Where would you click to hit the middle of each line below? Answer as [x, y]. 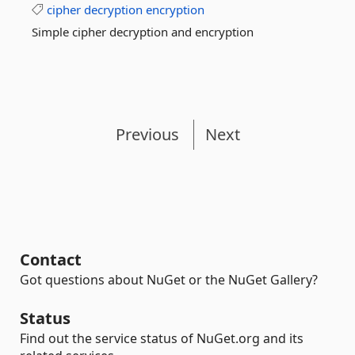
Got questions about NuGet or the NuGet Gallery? [169, 280]
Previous [147, 134]
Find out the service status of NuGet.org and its [162, 338]
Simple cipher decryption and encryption [143, 32]
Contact [51, 260]
